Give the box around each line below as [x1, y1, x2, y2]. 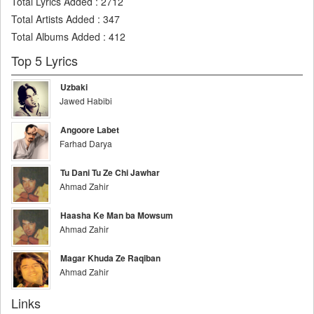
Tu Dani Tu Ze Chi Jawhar [60, 166, 160, 179]
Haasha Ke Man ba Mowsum [60, 209, 173, 221]
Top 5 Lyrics [11, 51, 78, 69]
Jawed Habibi [60, 95, 112, 107]
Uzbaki [60, 81, 88, 93]
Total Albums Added [11, 29, 100, 43]
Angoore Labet [60, 123, 119, 136]
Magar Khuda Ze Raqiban [60, 252, 161, 264]
